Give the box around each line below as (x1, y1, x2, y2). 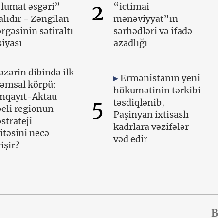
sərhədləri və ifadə (113, 25, 193, 36)
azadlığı (113, 37, 148, 49)
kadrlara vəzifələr (113, 121, 189, 133)
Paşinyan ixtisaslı (113, 109, 189, 121)
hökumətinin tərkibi (113, 85, 201, 96)
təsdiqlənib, (113, 97, 165, 109)
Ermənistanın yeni (120, 73, 200, 84)
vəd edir (113, 133, 148, 145)
